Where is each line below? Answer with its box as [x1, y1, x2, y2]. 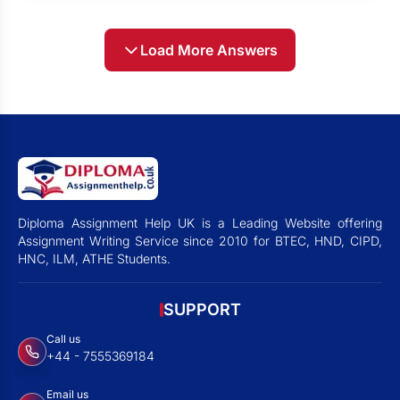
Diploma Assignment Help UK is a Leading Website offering [18, 215, 382, 230]
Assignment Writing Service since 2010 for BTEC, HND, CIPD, [18, 233, 382, 248]
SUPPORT [162, 300, 241, 319]
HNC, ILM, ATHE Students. [18, 251, 171, 266]
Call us [46, 332, 80, 346]
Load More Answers [140, 41, 278, 59]
